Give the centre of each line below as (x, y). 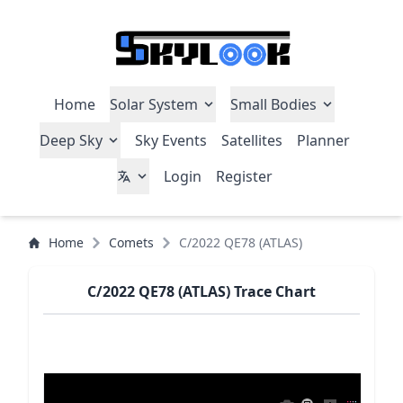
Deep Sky (71, 140)
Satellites (251, 140)
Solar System (154, 104)
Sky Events (170, 140)
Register (244, 176)
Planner (323, 140)
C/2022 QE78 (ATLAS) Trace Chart (201, 291)
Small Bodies (273, 104)
